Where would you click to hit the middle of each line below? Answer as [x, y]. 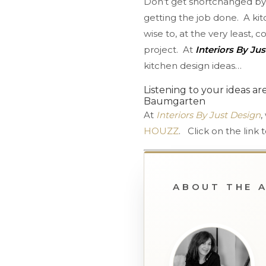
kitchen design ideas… [193, 66]
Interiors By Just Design [208, 115]
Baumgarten [175, 101]
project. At [170, 50]
